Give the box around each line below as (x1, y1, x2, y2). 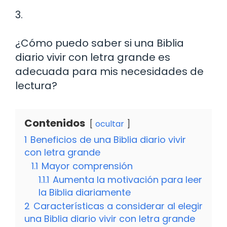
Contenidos (24, 116, 85, 130)
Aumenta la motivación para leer (53, 173, 202, 186)
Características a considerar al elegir (33, 199, 203, 212)
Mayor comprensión (42, 159, 133, 172)
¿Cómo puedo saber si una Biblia (15, 35, 184, 50)
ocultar (95, 118, 124, 130)
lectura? (15, 78, 57, 93)
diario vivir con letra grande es (15, 50, 170, 64)
